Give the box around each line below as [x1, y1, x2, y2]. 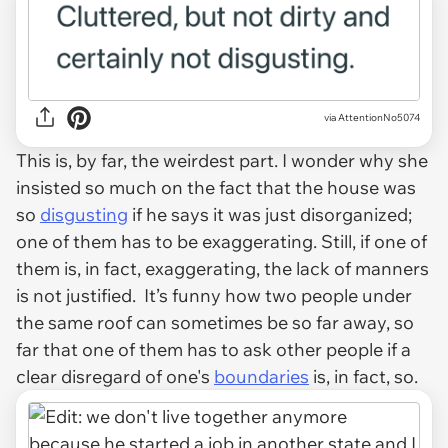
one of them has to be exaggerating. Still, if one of [16, 229, 427, 253]
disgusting [40, 202, 128, 226]
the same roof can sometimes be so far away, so [16, 310, 414, 334]
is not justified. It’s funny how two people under [16, 283, 412, 307]
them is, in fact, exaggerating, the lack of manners [16, 256, 429, 280]
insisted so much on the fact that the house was [16, 175, 416, 199]
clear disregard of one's [16, 364, 214, 388]
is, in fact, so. [309, 364, 418, 388]
